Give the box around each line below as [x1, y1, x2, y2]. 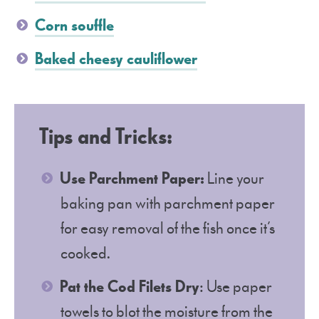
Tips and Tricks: [39, 122, 172, 152]
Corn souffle [35, 15, 114, 36]
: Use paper [199, 276, 272, 298]
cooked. [61, 243, 110, 264]
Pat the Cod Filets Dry [60, 276, 199, 298]
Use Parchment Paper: [60, 168, 204, 189]
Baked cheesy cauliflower [35, 48, 197, 70]
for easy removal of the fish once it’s [61, 218, 275, 239]
